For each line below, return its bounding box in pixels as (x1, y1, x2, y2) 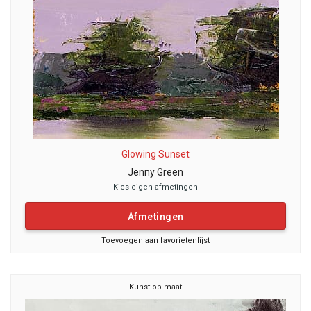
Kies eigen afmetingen (113, 183, 198, 192)
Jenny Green (128, 167, 183, 178)
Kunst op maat (129, 283, 182, 292)
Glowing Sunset (121, 149, 190, 160)
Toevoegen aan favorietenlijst (101, 236, 210, 245)
